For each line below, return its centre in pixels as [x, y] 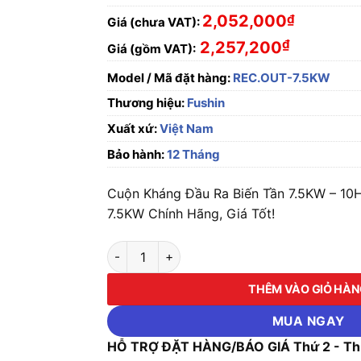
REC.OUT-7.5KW [281, 78]
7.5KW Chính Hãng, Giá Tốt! [191, 214]
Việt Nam [186, 129]
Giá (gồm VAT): [152, 49]
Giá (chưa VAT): [154, 22]
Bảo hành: [136, 154]
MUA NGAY [308, 321]
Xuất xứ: [133, 129]
